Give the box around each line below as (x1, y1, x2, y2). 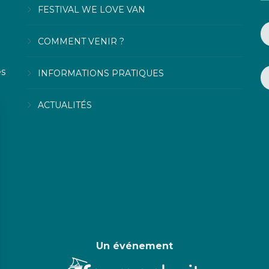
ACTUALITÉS (38, 99, 92, 110)
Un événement (96, 240, 173, 252)
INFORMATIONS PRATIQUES (38, 67, 164, 79)
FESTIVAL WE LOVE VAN (38, 4, 145, 15)
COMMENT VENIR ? (38, 35, 124, 47)
